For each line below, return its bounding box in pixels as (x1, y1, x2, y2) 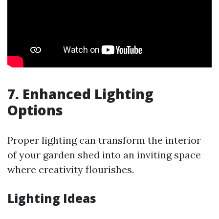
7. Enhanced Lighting (7, 85, 153, 103)
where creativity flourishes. (7, 163, 134, 175)
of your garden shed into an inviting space (7, 149, 201, 161)
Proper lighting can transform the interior (7, 134, 201, 146)
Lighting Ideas (7, 190, 96, 206)
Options (7, 101, 63, 119)
